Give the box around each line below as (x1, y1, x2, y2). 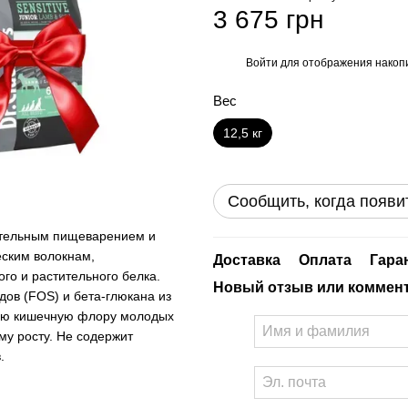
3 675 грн (213, 5, 323, 34)
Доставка (213, 252, 280, 268)
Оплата (299, 252, 352, 268)
